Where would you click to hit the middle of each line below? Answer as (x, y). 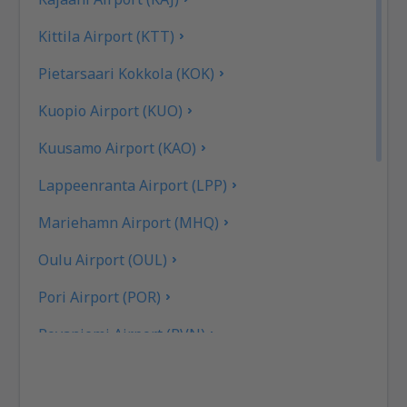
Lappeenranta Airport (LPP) (133, 185)
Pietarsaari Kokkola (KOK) (127, 73)
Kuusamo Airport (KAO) (118, 148)
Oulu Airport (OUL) (103, 259)
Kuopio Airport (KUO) (111, 110)
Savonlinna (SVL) (96, 371)
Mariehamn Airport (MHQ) (129, 222)
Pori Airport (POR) (100, 297)
